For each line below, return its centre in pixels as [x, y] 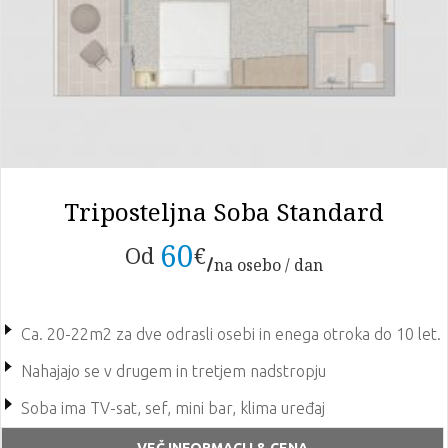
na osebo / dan [268, 264]
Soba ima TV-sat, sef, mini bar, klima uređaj [173, 408]
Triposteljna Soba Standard [224, 211]
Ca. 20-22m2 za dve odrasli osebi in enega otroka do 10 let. [231, 333]
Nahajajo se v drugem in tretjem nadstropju [173, 371]
